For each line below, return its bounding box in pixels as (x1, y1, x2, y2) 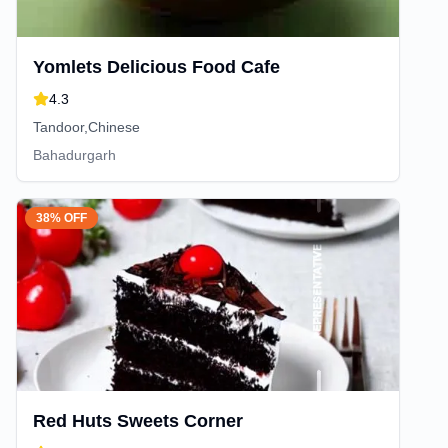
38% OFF (36, 211, 87, 225)
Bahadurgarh (33, 147, 116, 163)
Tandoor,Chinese (33, 119, 140, 135)
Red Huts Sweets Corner (33, 411, 243, 431)
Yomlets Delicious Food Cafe (33, 57, 280, 77)
